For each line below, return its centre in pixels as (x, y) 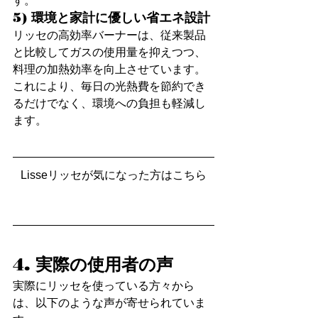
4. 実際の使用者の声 (93, 265)
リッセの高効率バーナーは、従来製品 (109, 35)
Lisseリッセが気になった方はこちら (114, 175)
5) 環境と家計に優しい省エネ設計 (111, 17)
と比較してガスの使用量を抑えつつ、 (109, 52)
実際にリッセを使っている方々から (104, 286)
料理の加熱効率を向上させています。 (109, 69)
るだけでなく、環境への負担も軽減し (109, 103)
